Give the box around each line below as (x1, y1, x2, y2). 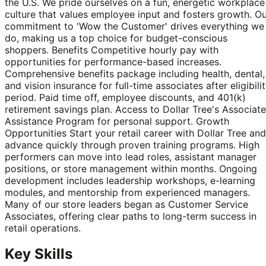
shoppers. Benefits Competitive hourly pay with (5, 43, 218, 56)
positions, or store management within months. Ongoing (5, 162, 257, 175)
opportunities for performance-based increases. (5, 55, 221, 68)
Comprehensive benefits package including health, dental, (5, 67, 265, 80)
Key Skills (5, 245, 72, 263)
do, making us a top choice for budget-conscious (5, 31, 227, 44)
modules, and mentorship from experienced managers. (5, 186, 250, 198)
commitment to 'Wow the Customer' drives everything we (5, 20, 264, 32)
